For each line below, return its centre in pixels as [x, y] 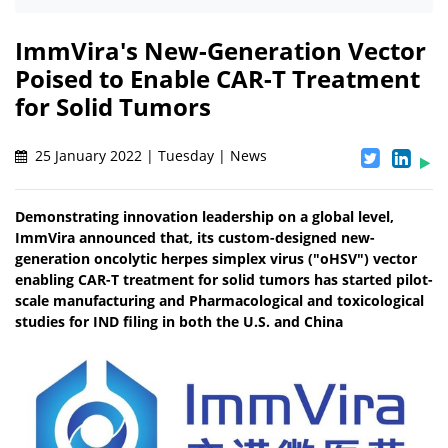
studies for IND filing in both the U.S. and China [179, 322]
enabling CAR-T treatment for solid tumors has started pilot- [224, 280]
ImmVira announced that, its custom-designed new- [195, 238]
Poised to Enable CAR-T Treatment [217, 79]
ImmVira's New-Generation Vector [220, 51]
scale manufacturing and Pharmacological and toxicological [219, 301]
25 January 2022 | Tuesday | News [149, 156]
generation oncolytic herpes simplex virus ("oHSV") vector [216, 259]
